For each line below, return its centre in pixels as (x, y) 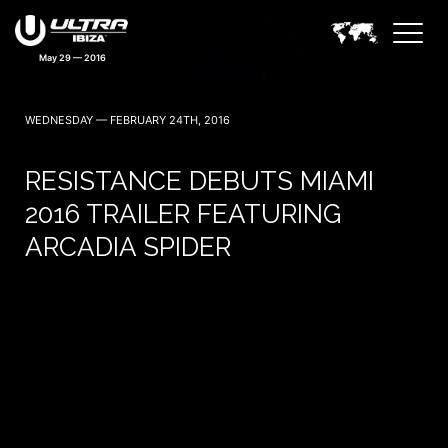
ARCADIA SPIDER (128, 247)
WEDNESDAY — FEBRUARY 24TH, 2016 (127, 120)
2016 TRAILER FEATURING (183, 214)
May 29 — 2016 (72, 57)
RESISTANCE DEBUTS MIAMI (199, 181)
